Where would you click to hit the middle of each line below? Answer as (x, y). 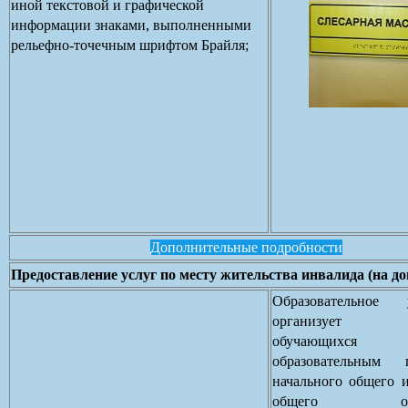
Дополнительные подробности (246, 247)
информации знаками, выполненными (131, 25)
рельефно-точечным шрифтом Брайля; (130, 45)
